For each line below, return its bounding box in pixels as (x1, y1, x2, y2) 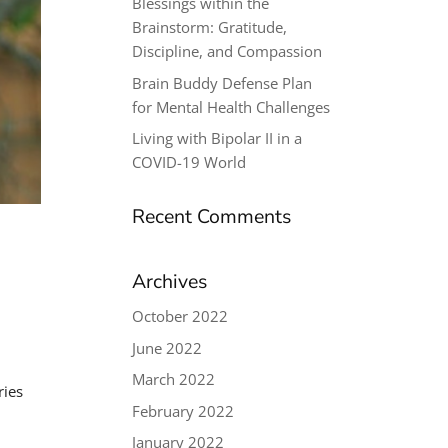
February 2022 (132, 400, 235, 421)
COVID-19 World (132, 152, 247, 172)
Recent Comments (132, 203, 292, 230)
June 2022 (132, 337, 203, 358)
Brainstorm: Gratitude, (132, 17, 288, 37)
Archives (132, 268, 208, 295)
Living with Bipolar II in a (132, 128, 303, 148)
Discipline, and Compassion (132, 41, 323, 61)
